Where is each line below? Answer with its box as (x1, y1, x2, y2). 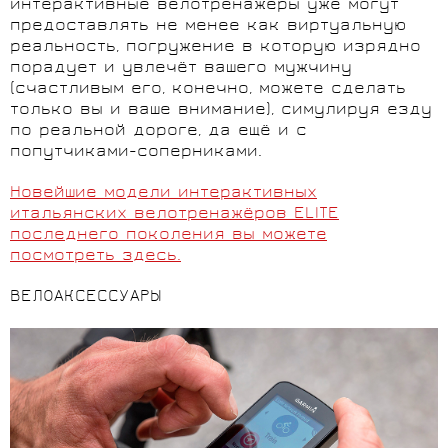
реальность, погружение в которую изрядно (10, 37, 421, 59)
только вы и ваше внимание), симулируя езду (10, 100, 432, 122)
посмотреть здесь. (10, 246, 181, 268)
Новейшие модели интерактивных (10, 183, 317, 205)
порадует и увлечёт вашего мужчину (10, 58, 352, 80)
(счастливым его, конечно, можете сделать (10, 79, 406, 101)
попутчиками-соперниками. (10, 142, 262, 164)
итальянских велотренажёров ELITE (10, 204, 339, 226)
